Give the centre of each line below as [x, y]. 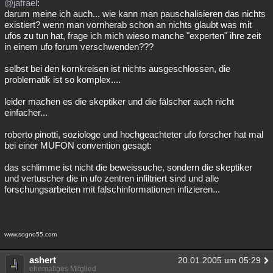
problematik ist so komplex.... [62, 80]
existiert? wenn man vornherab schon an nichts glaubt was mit [128, 25]
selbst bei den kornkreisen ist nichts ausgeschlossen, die [117, 69]
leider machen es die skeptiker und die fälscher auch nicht [119, 101]
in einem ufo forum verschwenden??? [79, 47]
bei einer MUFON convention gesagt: [78, 145]
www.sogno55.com [30, 234]
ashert [43, 260]
